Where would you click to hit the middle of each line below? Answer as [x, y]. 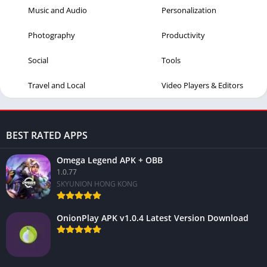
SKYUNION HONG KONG [97, 184]
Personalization [189, 10]
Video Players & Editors [202, 85]
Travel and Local [57, 85]
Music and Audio [58, 10]
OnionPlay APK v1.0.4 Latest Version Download [153, 218]
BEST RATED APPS [47, 135]
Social [38, 60]
